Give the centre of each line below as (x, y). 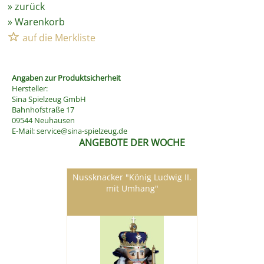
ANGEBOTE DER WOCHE (132, 143)
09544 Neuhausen (43, 121)
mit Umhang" (132, 189)
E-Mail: (24, 131)
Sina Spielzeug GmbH (49, 99)
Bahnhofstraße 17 (43, 110)
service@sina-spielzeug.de (82, 131)
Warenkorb (40, 22)
